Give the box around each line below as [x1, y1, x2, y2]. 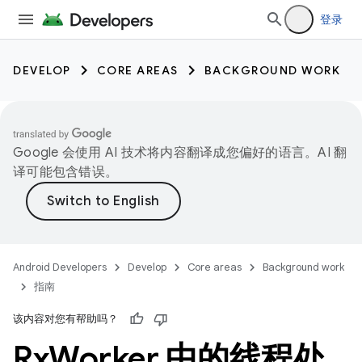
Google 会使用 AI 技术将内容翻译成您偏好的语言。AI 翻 [13, 145, 347, 161]
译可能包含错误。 [13, 164, 118, 180]
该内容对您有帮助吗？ [13, 312, 118, 326]
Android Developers [13, 260, 107, 274]
